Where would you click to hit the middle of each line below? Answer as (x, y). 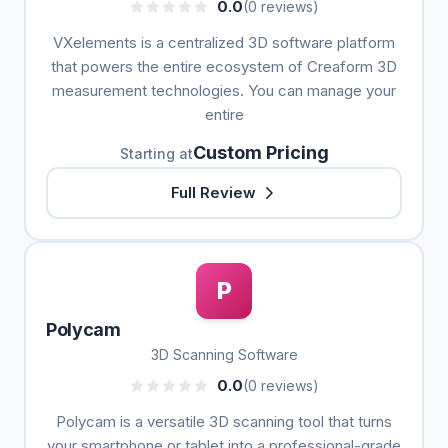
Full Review (213, 192)
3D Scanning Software (224, 354)
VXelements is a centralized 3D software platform (224, 42)
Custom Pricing (260, 152)
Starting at (156, 153)
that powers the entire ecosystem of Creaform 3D (224, 66)
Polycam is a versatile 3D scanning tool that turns (224, 421)
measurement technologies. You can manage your (224, 90)
